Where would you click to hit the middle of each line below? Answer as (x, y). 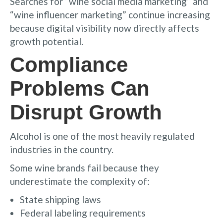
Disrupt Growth (86, 112)
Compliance (69, 64)
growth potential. (47, 41)
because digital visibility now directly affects (105, 28)
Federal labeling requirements (83, 213)
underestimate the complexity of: (80, 181)
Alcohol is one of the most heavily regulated (102, 136)
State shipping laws (60, 199)
